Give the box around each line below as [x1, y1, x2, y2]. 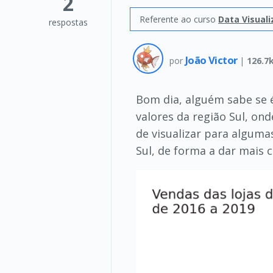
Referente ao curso [140, 13, 218, 25]
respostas [49, 16, 88, 28]
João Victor [185, 52, 239, 67]
